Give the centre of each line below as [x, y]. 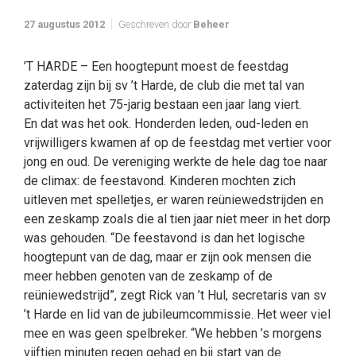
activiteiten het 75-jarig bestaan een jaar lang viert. [163, 104]
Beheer [211, 24]
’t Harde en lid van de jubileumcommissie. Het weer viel [177, 314]
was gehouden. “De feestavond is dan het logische [164, 238]
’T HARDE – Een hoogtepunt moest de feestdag [156, 66]
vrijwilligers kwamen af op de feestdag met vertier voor [178, 143]
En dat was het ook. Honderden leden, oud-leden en [166, 124]
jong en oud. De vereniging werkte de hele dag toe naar [176, 162]
